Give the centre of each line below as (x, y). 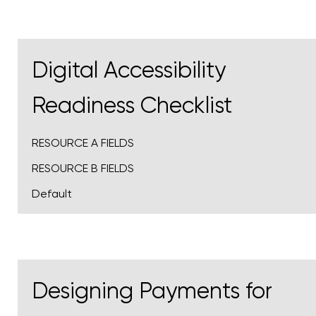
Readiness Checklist (132, 106)
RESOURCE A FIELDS (83, 143)
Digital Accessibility (129, 71)
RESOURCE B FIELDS (83, 169)
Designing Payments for (152, 291)
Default (52, 194)
